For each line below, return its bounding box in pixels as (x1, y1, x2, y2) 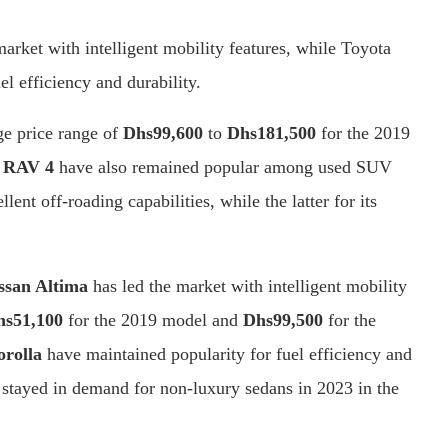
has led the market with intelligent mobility (93, 275, 407, 296)
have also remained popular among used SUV (54, 156, 392, 177)
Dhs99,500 (243, 309, 328, 330)
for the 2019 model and (68, 309, 243, 330)
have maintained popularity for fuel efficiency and (47, 343, 412, 364)
